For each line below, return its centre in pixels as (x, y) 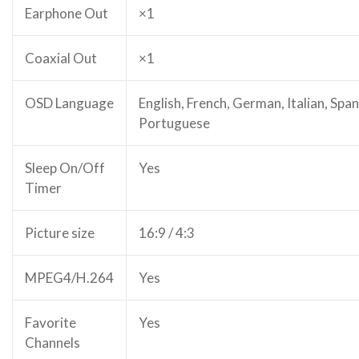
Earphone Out (67, 13)
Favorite (50, 323)
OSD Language (69, 103)
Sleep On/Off (65, 168)
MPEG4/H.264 (69, 278)
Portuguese (174, 123)
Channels (52, 343)
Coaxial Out (61, 58)
